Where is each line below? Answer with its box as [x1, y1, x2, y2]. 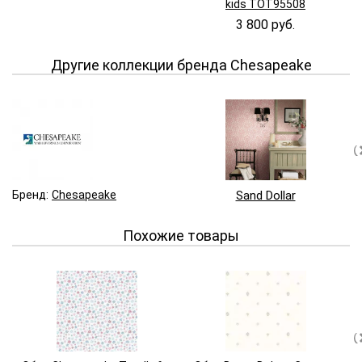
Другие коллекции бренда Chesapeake [50, 57, 312, 74]
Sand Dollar [235, 188, 296, 204]
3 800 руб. [236, 17, 295, 33]
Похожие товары [123, 227, 239, 245]
